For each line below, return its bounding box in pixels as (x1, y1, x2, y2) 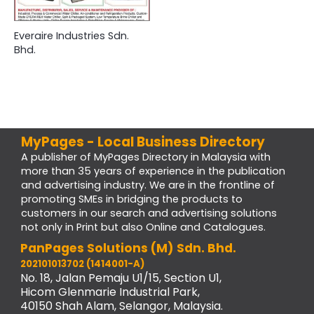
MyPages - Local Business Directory (21, 132, 268, 152)
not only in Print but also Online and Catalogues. (21, 220, 266, 235)
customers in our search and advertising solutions (21, 206, 277, 221)
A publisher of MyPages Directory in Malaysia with (21, 150, 271, 165)
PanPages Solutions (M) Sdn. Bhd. (20, 240, 236, 257)
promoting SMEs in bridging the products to (21, 192, 243, 207)
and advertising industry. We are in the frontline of (21, 178, 275, 193)
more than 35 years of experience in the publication (21, 164, 285, 179)
